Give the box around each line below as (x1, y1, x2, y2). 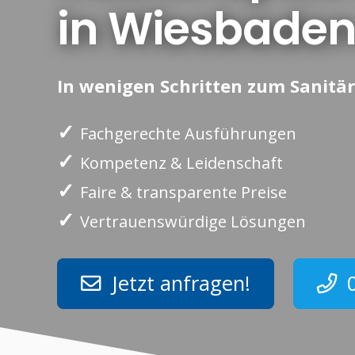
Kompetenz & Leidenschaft (80, 152, 283, 174)
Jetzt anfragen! (111, 269, 250, 297)
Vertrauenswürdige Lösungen (80, 211, 306, 233)
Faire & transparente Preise (80, 181, 287, 204)
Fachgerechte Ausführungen (80, 123, 296, 145)
